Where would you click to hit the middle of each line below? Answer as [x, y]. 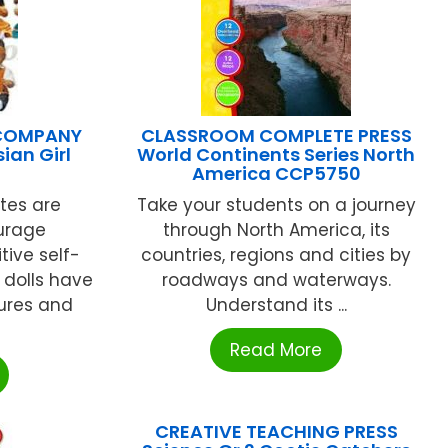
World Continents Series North [276, 155]
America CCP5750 [276, 174]
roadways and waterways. [276, 280]
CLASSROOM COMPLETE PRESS [276, 136]
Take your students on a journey [276, 205]
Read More [276, 350]
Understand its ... [276, 305]
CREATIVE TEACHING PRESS [276, 432]
